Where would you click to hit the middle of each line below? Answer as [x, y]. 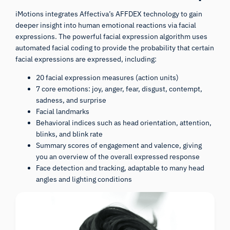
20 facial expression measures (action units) [108, 77]
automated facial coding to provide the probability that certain [115, 47]
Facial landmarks [63, 111]
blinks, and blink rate [70, 134]
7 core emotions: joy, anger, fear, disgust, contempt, [119, 89]
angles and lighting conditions [84, 179]
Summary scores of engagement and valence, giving [119, 145]
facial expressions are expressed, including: [86, 59]
